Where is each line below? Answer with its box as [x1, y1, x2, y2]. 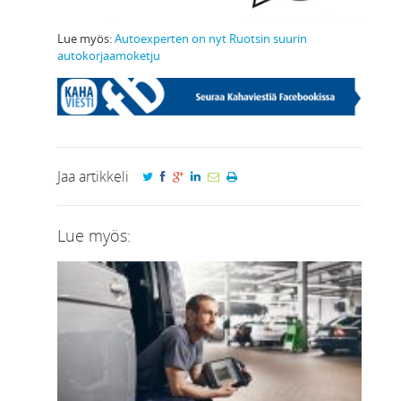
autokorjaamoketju [57, 47, 160, 64]
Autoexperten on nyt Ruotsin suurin [115, 30, 307, 47]
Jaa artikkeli [57, 166, 129, 186]
